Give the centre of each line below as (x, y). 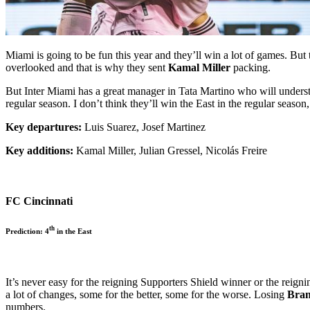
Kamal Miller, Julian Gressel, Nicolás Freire (170, 150)
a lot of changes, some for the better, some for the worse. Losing (146, 294)
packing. (250, 67)
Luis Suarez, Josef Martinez (144, 127)
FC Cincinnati (39, 201)
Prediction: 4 (27, 231)
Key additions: (39, 150)
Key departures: (44, 127)
